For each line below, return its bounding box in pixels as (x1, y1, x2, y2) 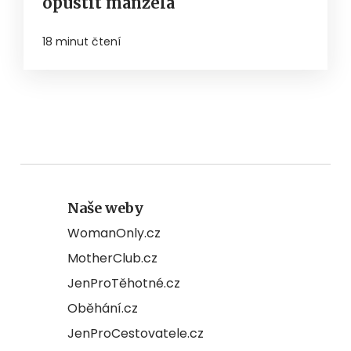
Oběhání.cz (67, 299, 138, 318)
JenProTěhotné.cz (67, 274, 180, 293)
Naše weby (67, 199, 143, 218)
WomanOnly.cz (67, 224, 161, 243)
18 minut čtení (42, 34, 121, 50)
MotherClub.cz (67, 249, 157, 268)
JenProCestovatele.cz (67, 324, 204, 343)
